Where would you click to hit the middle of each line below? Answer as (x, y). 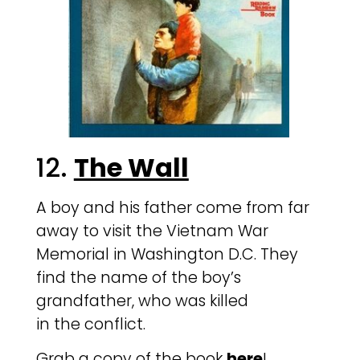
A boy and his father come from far (172, 208)
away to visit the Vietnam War (152, 231)
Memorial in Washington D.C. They (167, 255)
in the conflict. (90, 325)
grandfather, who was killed (142, 301)
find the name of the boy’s (138, 278)
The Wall (131, 168)
